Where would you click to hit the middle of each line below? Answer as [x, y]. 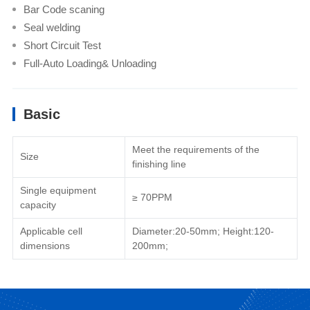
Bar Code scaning [64, 10]
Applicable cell [51, 231]
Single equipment [58, 191]
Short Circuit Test [62, 46]
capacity [38, 205]
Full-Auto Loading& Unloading [90, 64]
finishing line [159, 164]
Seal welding [52, 28]
